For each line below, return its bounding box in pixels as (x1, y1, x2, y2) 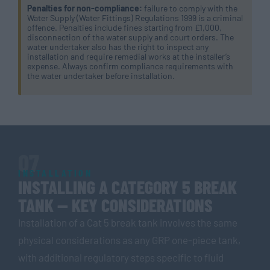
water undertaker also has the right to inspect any (27, 41, 209, 52)
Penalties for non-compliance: (27, 2, 142, 13)
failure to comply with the (142, 2, 237, 13)
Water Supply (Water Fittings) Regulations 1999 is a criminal (27, 12, 243, 23)
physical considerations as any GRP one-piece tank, (18, 233, 240, 246)
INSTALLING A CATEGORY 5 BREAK (18, 175, 237, 198)
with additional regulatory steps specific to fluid (18, 251, 224, 263)
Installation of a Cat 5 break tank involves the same (18, 216, 237, 228)
